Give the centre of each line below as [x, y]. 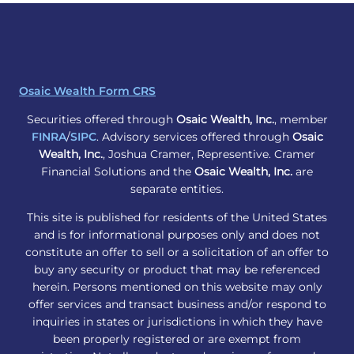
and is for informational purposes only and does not [177, 235]
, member [301, 120]
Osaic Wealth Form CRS [87, 91]
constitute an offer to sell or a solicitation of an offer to [177, 252]
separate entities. [177, 189]
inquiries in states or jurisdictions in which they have [177, 322]
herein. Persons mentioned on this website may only [177, 287]
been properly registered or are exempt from [177, 339]
